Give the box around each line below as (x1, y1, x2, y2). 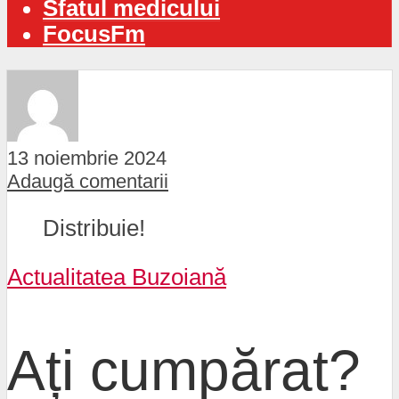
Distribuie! (43, 216, 145, 241)
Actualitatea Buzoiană (7, 264, 226, 289)
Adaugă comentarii (7, 169, 168, 192)
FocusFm (43, 20, 145, 46)
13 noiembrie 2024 (7, 146, 167, 169)
